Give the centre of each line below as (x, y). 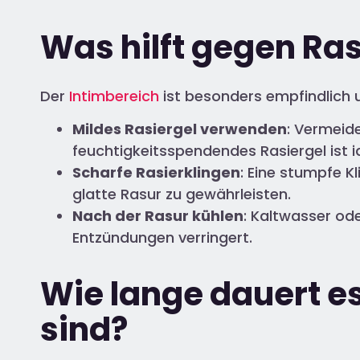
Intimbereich (114, 96)
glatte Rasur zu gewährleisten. (182, 194)
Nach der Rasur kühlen (158, 215)
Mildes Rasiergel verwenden (180, 129)
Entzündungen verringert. (162, 237)
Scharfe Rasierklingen (156, 172)
